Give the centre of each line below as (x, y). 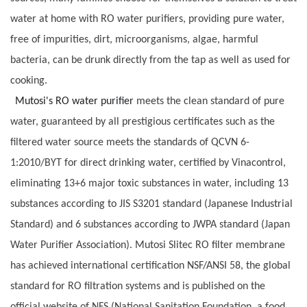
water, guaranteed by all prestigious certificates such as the (143, 122)
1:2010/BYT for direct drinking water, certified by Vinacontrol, (148, 163)
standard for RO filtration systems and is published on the (138, 286)
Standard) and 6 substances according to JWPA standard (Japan (150, 224)
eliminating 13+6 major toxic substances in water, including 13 (149, 183)
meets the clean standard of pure (210, 101)
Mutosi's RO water (58, 101)
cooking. (29, 81)
